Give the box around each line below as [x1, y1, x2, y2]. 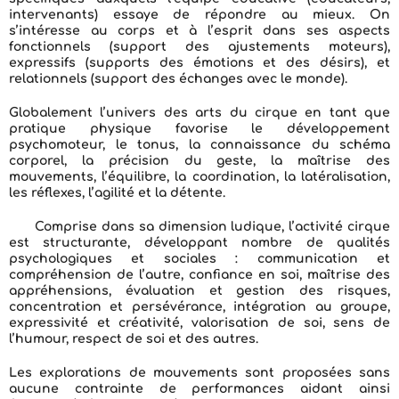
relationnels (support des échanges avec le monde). [9, 72, 347, 85]
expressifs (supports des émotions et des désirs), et [9, 56, 390, 69]
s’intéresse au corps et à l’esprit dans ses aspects [9, 24, 390, 37]
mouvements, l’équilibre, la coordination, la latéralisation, [9, 170, 390, 183]
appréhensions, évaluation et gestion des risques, [9, 284, 390, 297]
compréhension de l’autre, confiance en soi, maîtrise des [9, 268, 390, 281]
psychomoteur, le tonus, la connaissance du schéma [9, 138, 390, 151]
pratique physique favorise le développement [9, 122, 390, 135]
